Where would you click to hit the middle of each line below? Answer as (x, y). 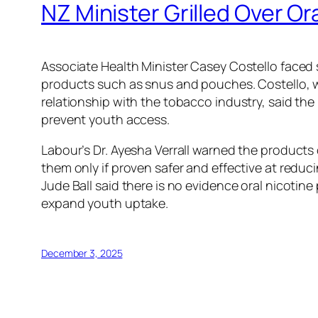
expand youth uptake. (105, 203)
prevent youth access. (105, 119)
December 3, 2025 (82, 253)
